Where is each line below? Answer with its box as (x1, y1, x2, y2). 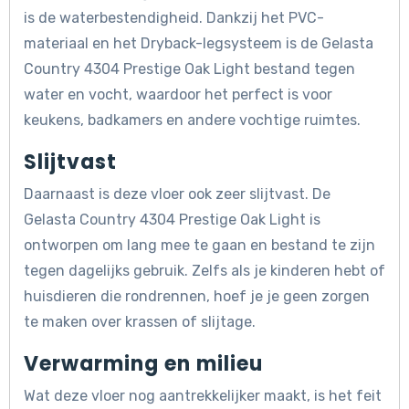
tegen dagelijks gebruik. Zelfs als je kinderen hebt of (24, 262, 385, 280)
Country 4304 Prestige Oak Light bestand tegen (24, 60, 355, 79)
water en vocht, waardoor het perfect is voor (24, 86, 332, 104)
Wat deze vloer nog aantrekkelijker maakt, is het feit (24, 387, 382, 405)
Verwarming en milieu (24, 350, 263, 379)
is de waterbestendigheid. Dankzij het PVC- (24, 9, 324, 27)
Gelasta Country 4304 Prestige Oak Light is (24, 211, 320, 229)
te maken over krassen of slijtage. (24, 313, 256, 331)
